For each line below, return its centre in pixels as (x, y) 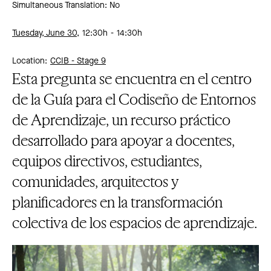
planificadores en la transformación (117, 202)
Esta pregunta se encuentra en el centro (132, 78)
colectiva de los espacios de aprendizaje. (135, 222)
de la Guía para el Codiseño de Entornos (134, 99)
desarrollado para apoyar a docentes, (123, 140)
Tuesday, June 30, (46, 34)
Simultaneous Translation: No (66, 6)
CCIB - (62, 61)
